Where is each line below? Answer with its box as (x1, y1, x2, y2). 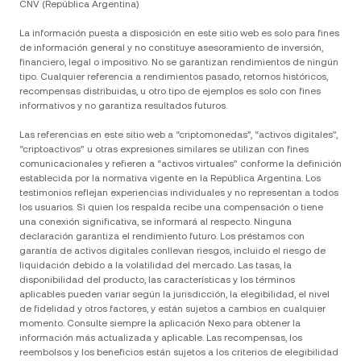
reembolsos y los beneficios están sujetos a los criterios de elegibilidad (19, 346, 338, 358)
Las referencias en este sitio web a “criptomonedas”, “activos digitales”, (19, 128, 338, 140)
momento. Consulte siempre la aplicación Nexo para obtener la (19, 317, 301, 329)
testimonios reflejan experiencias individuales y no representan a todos (19, 186, 338, 198)
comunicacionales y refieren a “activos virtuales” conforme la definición (19, 157, 342, 169)
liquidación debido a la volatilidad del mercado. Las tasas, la (19, 259, 292, 271)
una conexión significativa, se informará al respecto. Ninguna (19, 215, 292, 227)
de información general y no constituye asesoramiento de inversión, (19, 41, 323, 53)
